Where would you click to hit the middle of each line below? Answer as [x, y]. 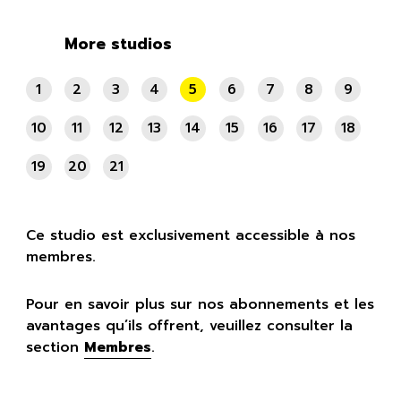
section [55, 347]
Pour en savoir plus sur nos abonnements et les [200, 304]
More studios [118, 44]
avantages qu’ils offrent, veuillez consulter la [189, 325]
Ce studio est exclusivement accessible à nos [190, 236]
